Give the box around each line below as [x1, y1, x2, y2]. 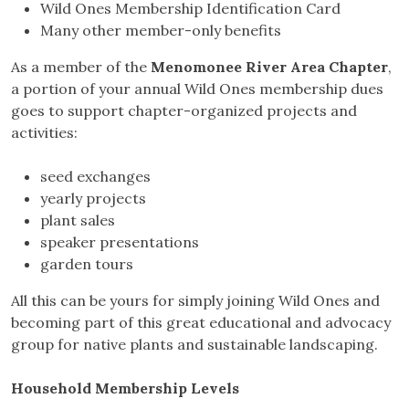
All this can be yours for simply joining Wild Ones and [11, 291, 380, 310]
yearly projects [40, 189, 146, 208]
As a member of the [11, 58, 151, 77]
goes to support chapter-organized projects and [11, 101, 357, 121]
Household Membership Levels [11, 379, 239, 398]
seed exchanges [40, 167, 151, 186]
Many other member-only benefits [40, 21, 281, 40]
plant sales [40, 211, 115, 230]
